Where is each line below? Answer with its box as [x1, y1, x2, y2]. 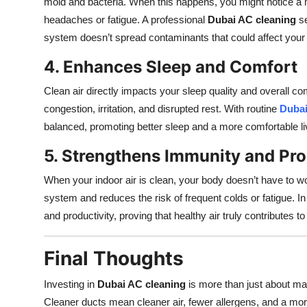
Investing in [44, 278, 97, 290]
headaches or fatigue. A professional [44, 14, 208, 25]
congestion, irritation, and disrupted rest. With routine [44, 103, 280, 114]
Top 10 [10, 5, 45, 19]
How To [10, 38, 51, 52]
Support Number [10, 72, 97, 86]
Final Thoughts [44, 247, 184, 270]
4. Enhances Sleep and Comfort [44, 57, 297, 77]
